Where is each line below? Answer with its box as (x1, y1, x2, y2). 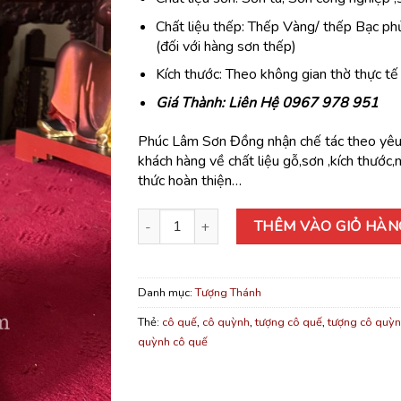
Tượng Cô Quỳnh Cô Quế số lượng (136, 209, 337, 227)
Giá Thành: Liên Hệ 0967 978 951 (156, 92, 380, 113)
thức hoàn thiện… (137, 170, 242, 191)
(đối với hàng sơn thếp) (156, 36, 297, 56)
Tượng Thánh (194, 285, 261, 302)
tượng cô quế (254, 314, 322, 331)
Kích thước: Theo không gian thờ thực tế (156, 64, 399, 85)
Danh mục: (137, 285, 195, 302)
